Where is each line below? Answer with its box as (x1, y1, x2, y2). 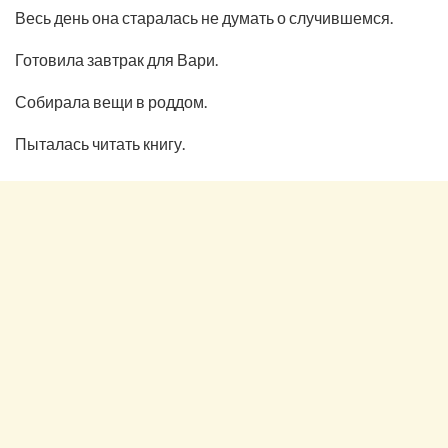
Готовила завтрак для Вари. (15, 49, 218, 69)
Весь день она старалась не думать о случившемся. (15, 7, 393, 27)
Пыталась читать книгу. (15, 133, 185, 153)
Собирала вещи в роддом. (15, 91, 207, 111)
